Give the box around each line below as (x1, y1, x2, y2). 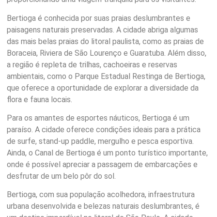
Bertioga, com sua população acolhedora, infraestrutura (7, 190, 195, 200)
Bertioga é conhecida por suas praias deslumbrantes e (7, 13, 190, 23)
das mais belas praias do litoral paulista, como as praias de (7, 36, 204, 46)
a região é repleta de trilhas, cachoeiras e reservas (7, 60, 177, 69)
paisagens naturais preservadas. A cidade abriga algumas (7, 25, 198, 34)
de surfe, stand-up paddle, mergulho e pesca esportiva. (7, 136, 194, 146)
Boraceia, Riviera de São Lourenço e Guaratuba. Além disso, (7, 48, 206, 58)
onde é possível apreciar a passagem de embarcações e (7, 159, 198, 169)
